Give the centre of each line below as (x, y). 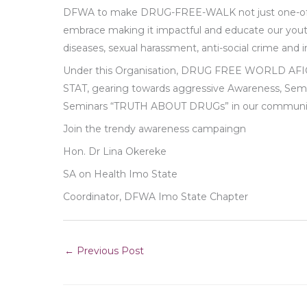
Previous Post (109, 251)
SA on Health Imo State (120, 174)
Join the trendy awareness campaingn (155, 129)
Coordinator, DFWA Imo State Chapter (156, 197)
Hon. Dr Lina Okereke (115, 151)
